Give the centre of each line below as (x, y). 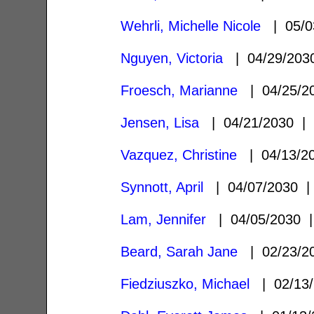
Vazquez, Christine (179, 155)
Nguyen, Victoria (172, 58)
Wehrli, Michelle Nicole (191, 26)
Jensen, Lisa (160, 122)
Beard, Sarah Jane (179, 251)
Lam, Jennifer (164, 219)
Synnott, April (162, 187)
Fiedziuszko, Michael (185, 284)
